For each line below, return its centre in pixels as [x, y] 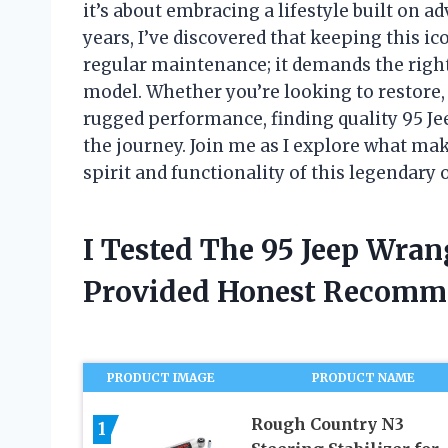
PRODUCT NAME [364, 378]
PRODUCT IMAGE [161, 378]
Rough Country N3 [327, 424]
